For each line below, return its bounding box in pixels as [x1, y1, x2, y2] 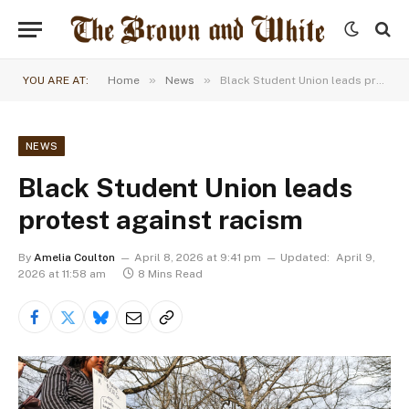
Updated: [280, 251, 330, 264]
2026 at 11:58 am [18, 267, 106, 280]
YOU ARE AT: [23, 74, 89, 87]
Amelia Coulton [34, 251, 115, 264]
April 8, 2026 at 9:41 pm [134, 251, 261, 264]
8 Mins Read [138, 267, 203, 280]
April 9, [336, 251, 375, 264]
